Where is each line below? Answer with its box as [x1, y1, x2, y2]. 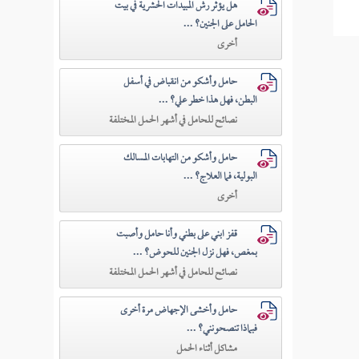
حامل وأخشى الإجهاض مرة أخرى [120, 300, 238, 321]
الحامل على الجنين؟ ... [184, 14, 258, 35]
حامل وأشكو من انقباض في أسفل [123, 71, 238, 93]
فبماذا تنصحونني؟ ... [187, 318, 258, 340]
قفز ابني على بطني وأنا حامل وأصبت [116, 224, 238, 245]
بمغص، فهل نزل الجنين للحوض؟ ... [133, 242, 258, 264]
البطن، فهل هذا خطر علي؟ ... [159, 90, 258, 111]
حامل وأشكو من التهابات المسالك [123, 147, 238, 169]
